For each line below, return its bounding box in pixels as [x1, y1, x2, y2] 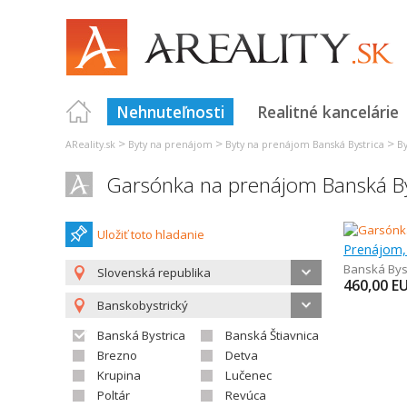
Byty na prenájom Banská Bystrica [225, 138, 384, 151]
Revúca [225, 387, 266, 403]
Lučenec [225, 367, 272, 383]
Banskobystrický [97, 297, 188, 313]
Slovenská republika [97, 264, 211, 281]
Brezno [97, 347, 137, 363]
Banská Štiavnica [225, 327, 319, 343]
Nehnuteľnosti [116, 101, 224, 123]
